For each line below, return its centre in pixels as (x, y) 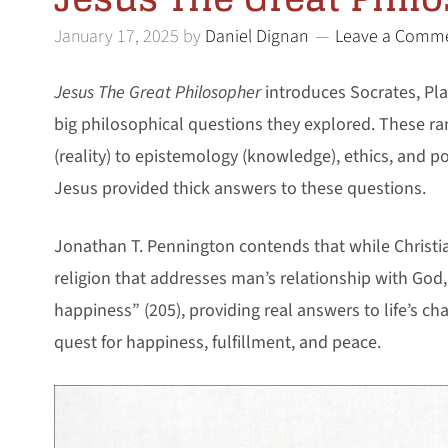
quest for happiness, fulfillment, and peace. (217, 342)
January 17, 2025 (116, 36)
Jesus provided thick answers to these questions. (240, 188)
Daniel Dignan (257, 36)
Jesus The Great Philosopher (157, 92)
